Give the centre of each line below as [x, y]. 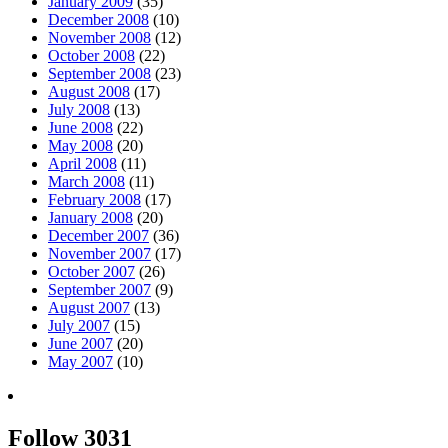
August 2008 [89, 92]
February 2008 [94, 200]
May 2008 [80, 146]
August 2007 [89, 308]
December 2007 [98, 236]
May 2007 [80, 362]
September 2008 [99, 74]
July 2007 [79, 326]
